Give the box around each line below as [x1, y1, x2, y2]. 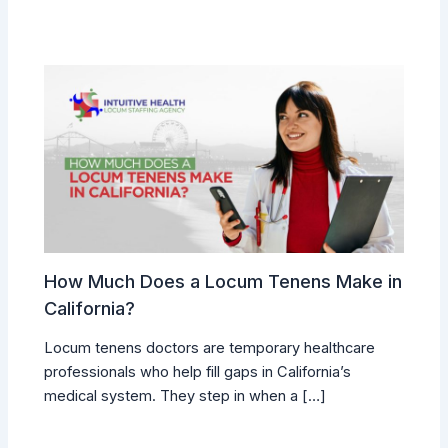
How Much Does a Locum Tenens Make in [44, 269, 403, 292]
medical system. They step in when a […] [44, 387, 327, 406]
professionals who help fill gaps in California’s [44, 363, 352, 382]
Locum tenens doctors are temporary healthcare [44, 339, 376, 358]
